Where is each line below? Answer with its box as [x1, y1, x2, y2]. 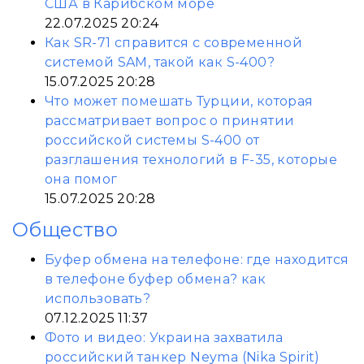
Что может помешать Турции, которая [45, 93, 314, 109]
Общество [12, 218, 119, 241]
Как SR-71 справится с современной [45, 35, 303, 50]
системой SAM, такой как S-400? [45, 54, 275, 70]
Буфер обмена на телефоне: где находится [45, 252, 349, 267]
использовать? [45, 291, 151, 306]
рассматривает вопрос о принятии [45, 113, 295, 128]
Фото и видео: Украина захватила [45, 330, 284, 345]
